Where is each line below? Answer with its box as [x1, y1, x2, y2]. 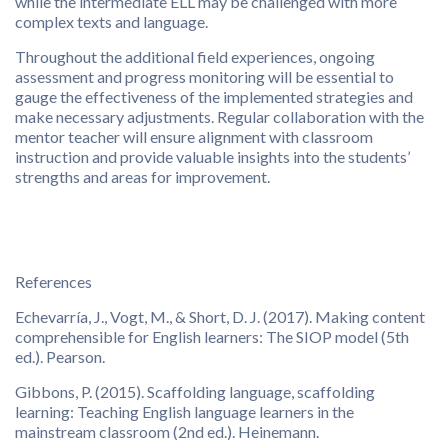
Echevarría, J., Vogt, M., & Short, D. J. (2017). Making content [15, 306, 425, 326]
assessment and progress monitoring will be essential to [15, 66, 394, 86]
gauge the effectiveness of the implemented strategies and [15, 86, 413, 106]
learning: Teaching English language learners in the [15, 401, 354, 421]
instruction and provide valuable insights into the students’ [15, 146, 410, 166]
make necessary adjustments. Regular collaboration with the [15, 106, 424, 126]
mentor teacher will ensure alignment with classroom [15, 126, 373, 146]
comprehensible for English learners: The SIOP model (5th [15, 326, 409, 346]
